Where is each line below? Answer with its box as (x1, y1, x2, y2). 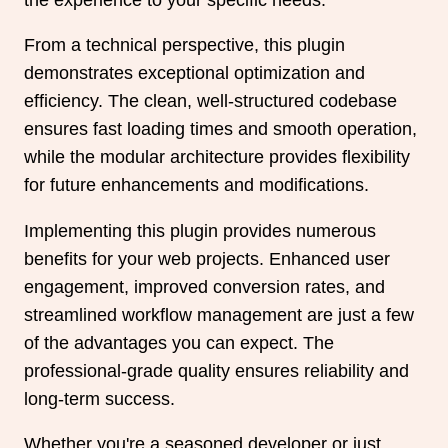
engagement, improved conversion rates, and (24, 276, 385, 297)
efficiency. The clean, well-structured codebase (24, 91, 397, 112)
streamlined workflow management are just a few (24, 304, 414, 325)
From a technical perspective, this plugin (24, 35, 345, 56)
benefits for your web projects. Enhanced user (24, 248, 390, 269)
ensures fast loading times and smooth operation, (24, 119, 417, 140)
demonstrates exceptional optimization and (24, 63, 365, 84)
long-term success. (24, 388, 175, 409)
